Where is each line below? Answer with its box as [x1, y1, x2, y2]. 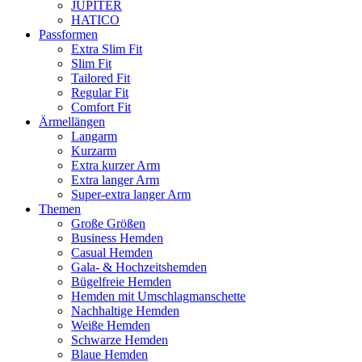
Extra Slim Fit [71, 42, 142, 56]
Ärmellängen [39, 115, 105, 128]
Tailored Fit [71, 71, 130, 85]
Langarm [71, 129, 117, 143]
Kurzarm [71, 144, 116, 158]
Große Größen [71, 217, 145, 230]
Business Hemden [71, 231, 163, 245]
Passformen [39, 27, 98, 41]
